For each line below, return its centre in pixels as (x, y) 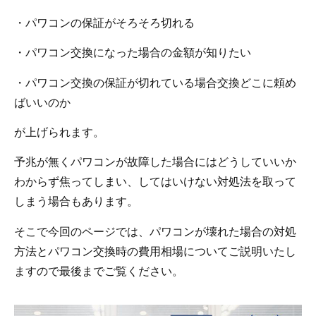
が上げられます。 (59, 132)
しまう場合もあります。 (76, 201)
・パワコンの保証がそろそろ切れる (104, 22)
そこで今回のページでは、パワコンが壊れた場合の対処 (155, 231)
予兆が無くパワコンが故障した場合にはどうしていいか (155, 162)
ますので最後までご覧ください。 (99, 271)
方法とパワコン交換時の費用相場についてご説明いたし (155, 251)
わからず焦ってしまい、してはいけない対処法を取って (155, 182)
